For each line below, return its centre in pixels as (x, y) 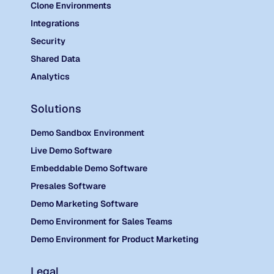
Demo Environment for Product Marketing (114, 239)
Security (48, 41)
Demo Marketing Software (84, 204)
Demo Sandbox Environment (87, 133)
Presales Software (68, 186)
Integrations (55, 23)
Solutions (56, 109)
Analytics (50, 76)
